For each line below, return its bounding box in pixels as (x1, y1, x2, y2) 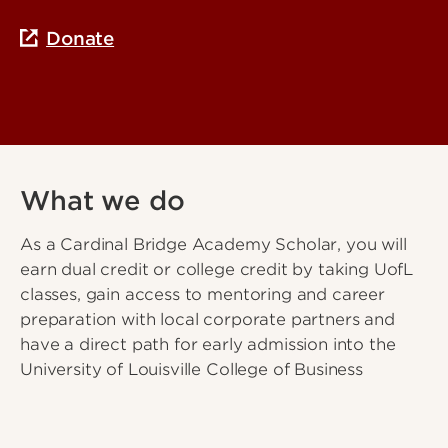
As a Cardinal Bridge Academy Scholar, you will (20, 235, 407, 255)
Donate (46, 27, 115, 49)
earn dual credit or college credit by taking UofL (20, 260, 414, 280)
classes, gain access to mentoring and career (20, 285, 385, 305)
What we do (20, 185, 185, 217)
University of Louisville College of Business (20, 360, 363, 380)
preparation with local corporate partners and (20, 310, 395, 330)
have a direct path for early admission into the (20, 335, 396, 355)
